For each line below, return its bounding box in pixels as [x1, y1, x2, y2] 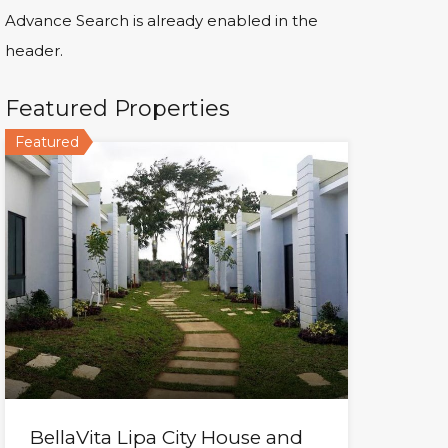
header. [4, 40, 63, 60]
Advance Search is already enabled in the [4, 10, 318, 30]
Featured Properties [4, 94, 230, 122]
